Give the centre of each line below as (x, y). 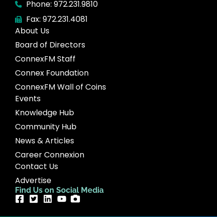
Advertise (33, 181)
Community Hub (46, 127)
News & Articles (45, 141)
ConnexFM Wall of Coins (61, 87)
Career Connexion (50, 155)
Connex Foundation (52, 73)
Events (28, 99)
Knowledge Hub (45, 113)
